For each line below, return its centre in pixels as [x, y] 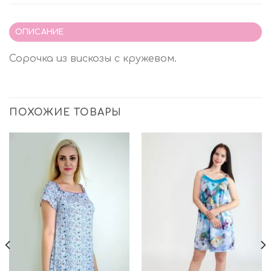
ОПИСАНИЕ [39, 32]
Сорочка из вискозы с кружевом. [93, 58]
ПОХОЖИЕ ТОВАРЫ [66, 112]
